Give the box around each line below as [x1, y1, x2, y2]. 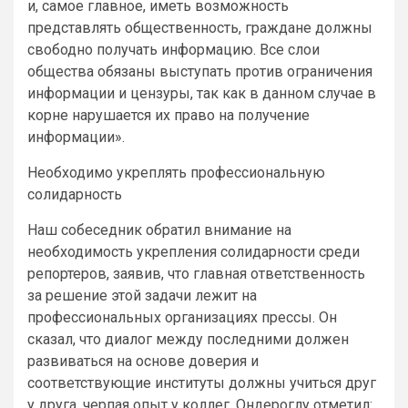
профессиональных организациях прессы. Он [27, 308, 337, 326]
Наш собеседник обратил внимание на [27, 220, 291, 239]
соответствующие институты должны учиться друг [27, 373, 376, 392]
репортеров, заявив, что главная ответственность [27, 264, 365, 282]
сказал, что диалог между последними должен [27, 330, 349, 348]
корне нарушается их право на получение [27, 106, 310, 124]
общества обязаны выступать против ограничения [27, 62, 372, 80]
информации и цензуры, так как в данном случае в [27, 84, 376, 102]
